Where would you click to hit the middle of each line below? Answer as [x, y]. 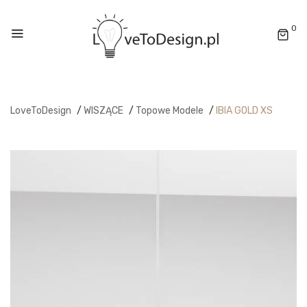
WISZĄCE [103, 111]
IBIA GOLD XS [244, 111]
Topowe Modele [170, 111]
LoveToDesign [41, 111]
